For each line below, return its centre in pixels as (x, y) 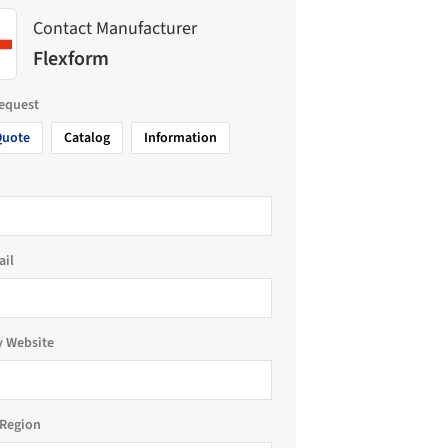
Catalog (87, 138)
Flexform (71, 58)
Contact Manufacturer (115, 28)
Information (180, 138)
